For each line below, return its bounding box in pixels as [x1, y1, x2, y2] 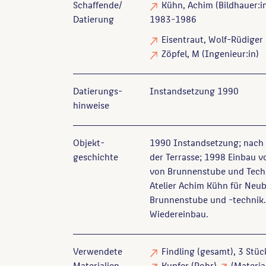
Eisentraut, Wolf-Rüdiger [161, 31, 264, 46]
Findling [161, 243, 195, 258]
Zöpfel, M [161, 46, 200, 61]
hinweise [73, 97, 109, 112]
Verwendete [73, 243, 122, 258]
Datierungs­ [73, 83, 122, 98]
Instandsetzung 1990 [150, 83, 239, 98]
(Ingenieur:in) [199, 46, 259, 61]
